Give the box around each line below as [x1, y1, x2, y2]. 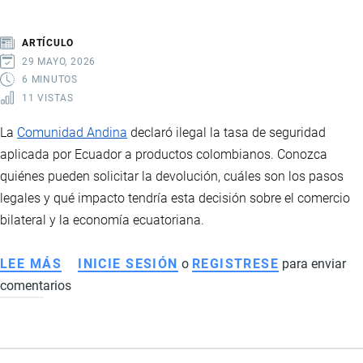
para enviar [279, 255, 347, 271]
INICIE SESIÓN [78, 255, 178, 271]
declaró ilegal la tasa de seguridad [127, 124, 326, 140]
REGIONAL [62, 27, 134, 43]
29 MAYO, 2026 [22, 55, 96, 67]
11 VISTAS [22, 92, 75, 104]
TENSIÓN [62, 5, 125, 21]
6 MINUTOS [22, 74, 79, 86]
